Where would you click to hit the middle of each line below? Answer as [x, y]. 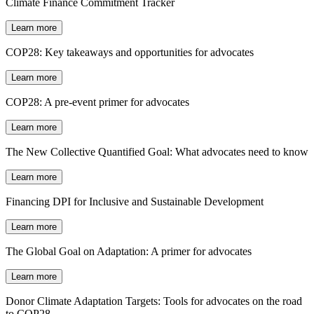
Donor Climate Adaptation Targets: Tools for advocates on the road [154, 301]
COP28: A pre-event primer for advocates [97, 102]
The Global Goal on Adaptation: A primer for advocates [129, 252]
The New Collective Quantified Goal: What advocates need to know [157, 152]
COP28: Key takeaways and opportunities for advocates [130, 53]
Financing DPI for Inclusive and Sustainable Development [135, 202]
